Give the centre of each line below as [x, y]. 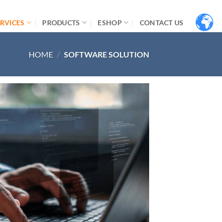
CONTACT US [162, 23]
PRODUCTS [61, 23]
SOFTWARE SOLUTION [106, 54]
